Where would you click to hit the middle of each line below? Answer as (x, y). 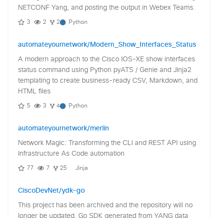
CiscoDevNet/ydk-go (51, 191)
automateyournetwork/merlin (64, 128)
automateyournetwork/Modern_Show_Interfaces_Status (107, 45)
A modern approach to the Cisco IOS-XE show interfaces (107, 59)
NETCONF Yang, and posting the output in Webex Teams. (107, 8)
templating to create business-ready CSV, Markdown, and (108, 81)
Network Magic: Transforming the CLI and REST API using (107, 143)
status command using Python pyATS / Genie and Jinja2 (105, 70)
